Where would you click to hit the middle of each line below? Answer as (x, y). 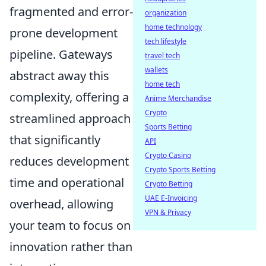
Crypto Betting (169, 184)
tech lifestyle (166, 41)
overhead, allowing (61, 204)
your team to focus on (70, 226)
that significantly (55, 140)
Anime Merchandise (178, 98)
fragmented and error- (71, 12)
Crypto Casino (168, 155)
